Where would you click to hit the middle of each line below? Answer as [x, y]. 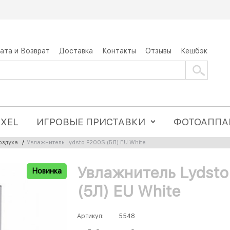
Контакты [119, 51]
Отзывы [158, 51]
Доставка [76, 51]
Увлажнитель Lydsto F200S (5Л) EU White [86, 142]
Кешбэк [194, 51]
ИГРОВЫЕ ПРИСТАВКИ [91, 122]
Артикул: [90, 216]
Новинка [47, 171]
